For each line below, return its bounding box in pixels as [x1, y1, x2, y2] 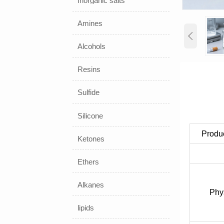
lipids [77, 203, 94, 212]
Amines [77, 19, 103, 28]
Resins [77, 65, 101, 74]
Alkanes [77, 180, 104, 189]
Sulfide [77, 88, 100, 97]
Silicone [77, 111, 103, 120]
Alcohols [77, 42, 106, 51]
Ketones [77, 134, 105, 143]
